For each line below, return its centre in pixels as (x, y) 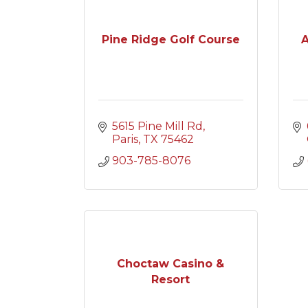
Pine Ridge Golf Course (170, 40)
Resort (171, 279)
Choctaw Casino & (171, 263)
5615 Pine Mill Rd (157, 126)
